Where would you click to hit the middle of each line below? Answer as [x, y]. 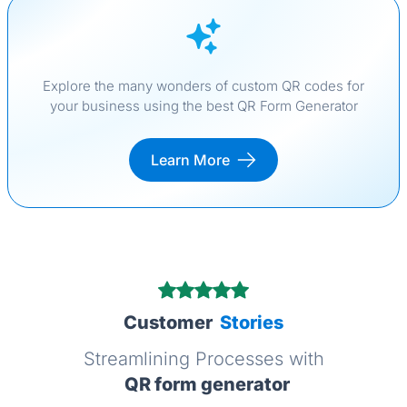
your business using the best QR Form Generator [203, 106]
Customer [168, 323]
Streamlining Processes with [203, 359]
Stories [252, 323]
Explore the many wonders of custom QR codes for [203, 86]
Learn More [190, 160]
